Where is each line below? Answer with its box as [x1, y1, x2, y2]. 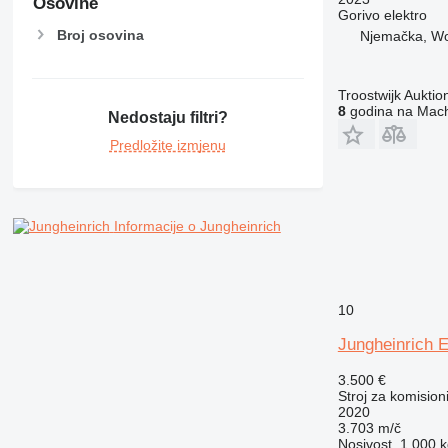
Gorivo [337, 6, 380, 23]
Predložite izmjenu [109, 136, 226, 153]
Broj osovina [56, 26, 144, 43]
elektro [383, 6, 427, 23]
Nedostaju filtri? [107, 108, 228, 126]
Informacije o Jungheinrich [113, 217, 281, 234]
